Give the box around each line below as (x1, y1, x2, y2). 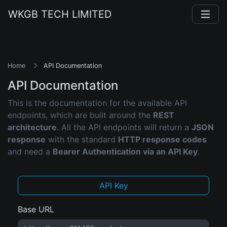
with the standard (46, 134, 118, 144)
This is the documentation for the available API (8, 98, 187, 108)
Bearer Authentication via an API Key (53, 146, 198, 157)
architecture (8, 122, 57, 132)
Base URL (18, 204, 54, 214)
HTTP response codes (118, 134, 207, 144)
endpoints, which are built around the (8, 110, 153, 120)
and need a (8, 146, 53, 157)
